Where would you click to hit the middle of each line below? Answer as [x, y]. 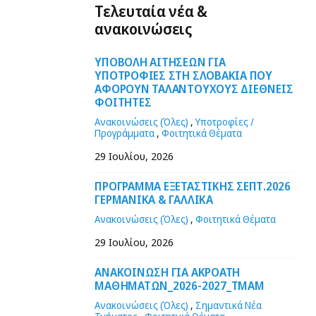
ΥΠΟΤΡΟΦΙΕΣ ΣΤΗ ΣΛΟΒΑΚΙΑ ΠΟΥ [183, 75]
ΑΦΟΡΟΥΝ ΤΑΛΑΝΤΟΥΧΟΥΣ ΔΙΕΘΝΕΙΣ [194, 89]
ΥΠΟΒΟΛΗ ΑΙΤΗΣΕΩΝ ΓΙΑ [160, 62]
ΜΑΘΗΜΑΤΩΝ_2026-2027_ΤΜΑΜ [180, 285]
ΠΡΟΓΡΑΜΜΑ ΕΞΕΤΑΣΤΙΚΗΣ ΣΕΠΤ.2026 [193, 186]
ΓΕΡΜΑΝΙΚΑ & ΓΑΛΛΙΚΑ [154, 199]
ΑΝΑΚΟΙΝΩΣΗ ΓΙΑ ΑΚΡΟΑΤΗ [168, 272]
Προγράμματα [125, 133]
